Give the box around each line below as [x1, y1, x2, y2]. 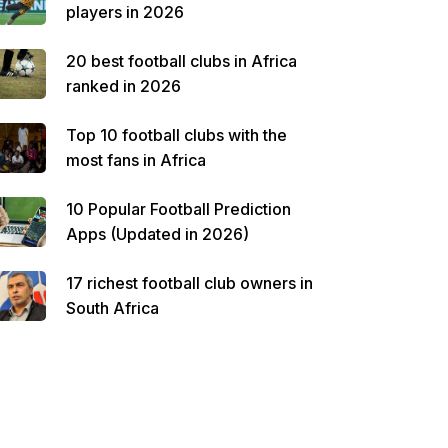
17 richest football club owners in [66, 273, 313, 293]
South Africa [66, 298, 159, 318]
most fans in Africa [66, 150, 206, 170]
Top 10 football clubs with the [66, 125, 287, 145]
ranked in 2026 [66, 76, 181, 96]
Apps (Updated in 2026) [66, 224, 249, 244]
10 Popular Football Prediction [66, 199, 291, 219]
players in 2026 [66, 2, 184, 22]
